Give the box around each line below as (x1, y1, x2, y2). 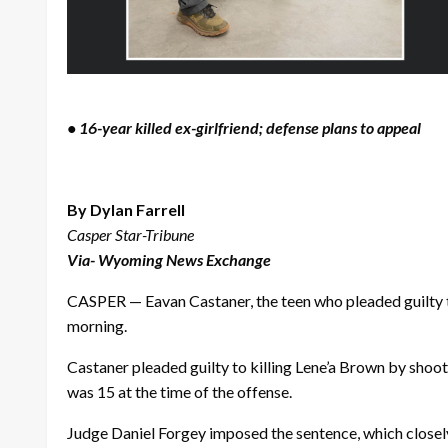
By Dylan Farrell (67, 200, 185, 220)
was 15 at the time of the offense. (67, 382, 295, 402)
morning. (67, 316, 130, 336)
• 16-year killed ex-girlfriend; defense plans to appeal (67, 118, 421, 138)
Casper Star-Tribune (67, 225, 194, 245)
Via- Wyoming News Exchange (67, 250, 271, 270)
